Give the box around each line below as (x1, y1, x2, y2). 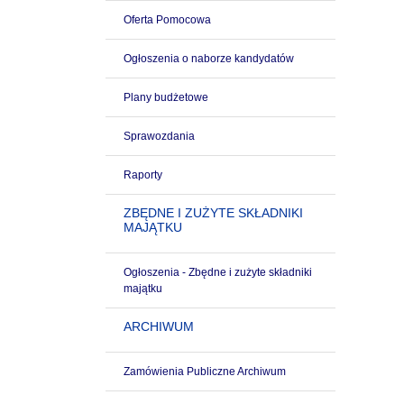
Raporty (124, 169, 162, 181)
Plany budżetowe (124, 91, 208, 104)
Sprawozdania (124, 130, 195, 142)
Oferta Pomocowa (124, 14, 211, 26)
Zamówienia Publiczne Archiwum (124, 365, 286, 378)
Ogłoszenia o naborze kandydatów (124, 52, 294, 65)
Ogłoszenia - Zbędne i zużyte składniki (124, 266, 312, 279)
